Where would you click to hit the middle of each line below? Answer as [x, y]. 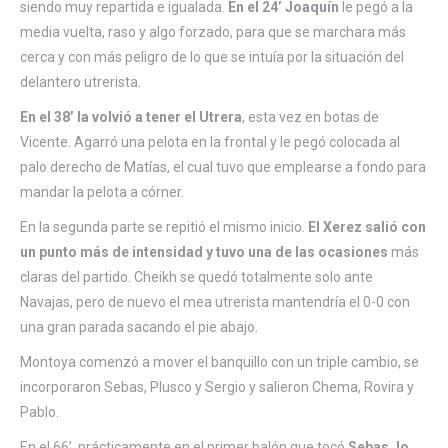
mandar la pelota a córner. [102, 191]
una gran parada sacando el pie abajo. [139, 326]
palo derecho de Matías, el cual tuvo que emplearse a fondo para [223, 166]
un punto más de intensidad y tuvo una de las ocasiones [204, 251]
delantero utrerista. [80, 81]
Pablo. [39, 411]
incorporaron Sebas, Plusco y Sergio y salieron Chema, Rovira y [217, 386]
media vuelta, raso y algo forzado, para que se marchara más [213, 31]
